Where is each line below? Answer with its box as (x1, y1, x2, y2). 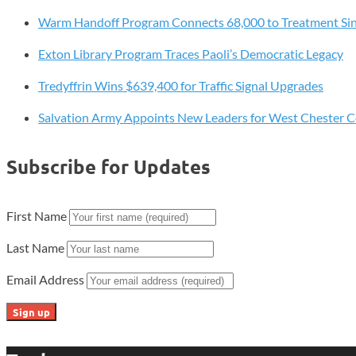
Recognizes (6, 73, 75, 91)
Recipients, (6, 54, 73, 72)
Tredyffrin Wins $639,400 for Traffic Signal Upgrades (38, 77, 323, 93)
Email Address (6, 271, 87, 287)
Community (6, 92, 75, 110)
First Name (6, 207, 69, 223)
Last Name (6, 239, 67, 255)
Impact (6, 111, 48, 129)
